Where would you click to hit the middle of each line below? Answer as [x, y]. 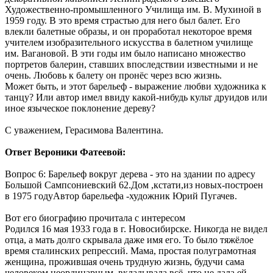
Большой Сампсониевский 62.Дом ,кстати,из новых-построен [134, 185]
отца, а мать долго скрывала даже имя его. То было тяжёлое [129, 239]
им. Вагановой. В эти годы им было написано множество [125, 53]
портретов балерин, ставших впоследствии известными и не [131, 64]
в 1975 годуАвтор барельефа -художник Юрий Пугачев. [121, 196]
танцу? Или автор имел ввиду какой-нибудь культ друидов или [136, 97]
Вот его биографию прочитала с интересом [95, 218]
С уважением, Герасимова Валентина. [85, 130]
